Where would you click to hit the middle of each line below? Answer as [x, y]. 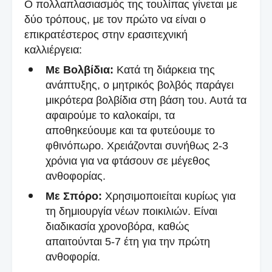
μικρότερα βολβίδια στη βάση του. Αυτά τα [146, 100]
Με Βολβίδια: [80, 70]
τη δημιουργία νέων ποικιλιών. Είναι [131, 211]
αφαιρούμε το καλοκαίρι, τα [110, 115]
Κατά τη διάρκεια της [164, 70]
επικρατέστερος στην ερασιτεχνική [106, 34]
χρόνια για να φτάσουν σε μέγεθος [128, 161]
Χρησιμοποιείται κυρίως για [169, 196]
